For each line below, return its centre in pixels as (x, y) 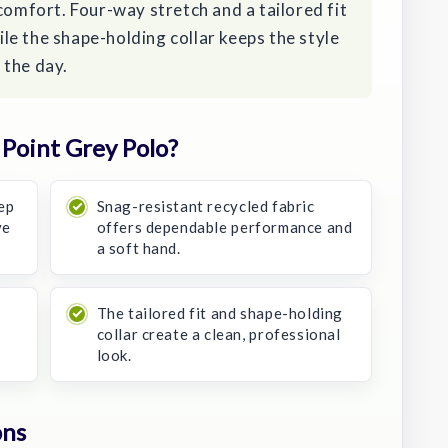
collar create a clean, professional (218, 333)
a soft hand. (138, 247)
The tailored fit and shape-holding (219, 312)
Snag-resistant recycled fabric (205, 205)
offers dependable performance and (224, 226)
